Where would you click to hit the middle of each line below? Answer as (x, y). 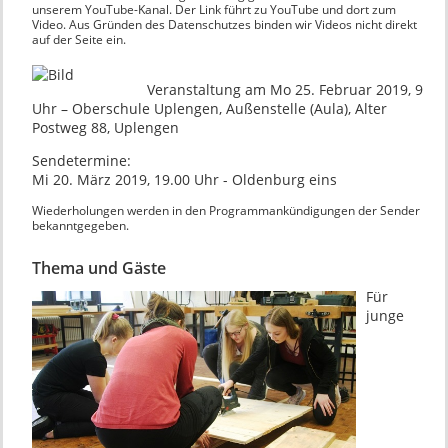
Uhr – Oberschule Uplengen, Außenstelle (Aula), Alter (209, 108)
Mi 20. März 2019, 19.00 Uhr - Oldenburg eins (184, 179)
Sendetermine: (81, 160)
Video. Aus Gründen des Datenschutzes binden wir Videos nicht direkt (224, 24)
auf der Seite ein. (78, 39)
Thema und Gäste (98, 267)
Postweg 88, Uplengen (105, 127)
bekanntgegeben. (80, 225)
